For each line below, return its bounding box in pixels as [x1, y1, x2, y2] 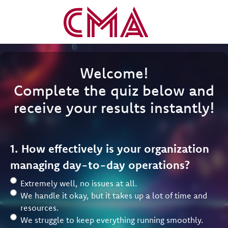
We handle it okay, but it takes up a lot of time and [20, 190, 207, 201]
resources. [20, 203, 59, 213]
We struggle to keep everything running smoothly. [20, 215, 203, 225]
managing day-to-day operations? [10, 158, 190, 172]
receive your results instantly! [13, 98, 215, 117]
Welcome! [79, 64, 149, 82]
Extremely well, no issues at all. [20, 178, 137, 188]
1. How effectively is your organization [10, 141, 209, 155]
